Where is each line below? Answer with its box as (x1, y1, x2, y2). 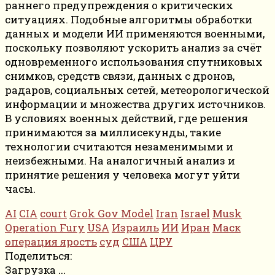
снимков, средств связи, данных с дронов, (5, 69, 234, 83)
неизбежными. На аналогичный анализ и (5, 153, 235, 168)
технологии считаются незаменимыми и (5, 139, 233, 154)
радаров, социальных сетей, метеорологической (5, 83, 269, 98)
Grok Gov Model (69, 206, 153, 221)
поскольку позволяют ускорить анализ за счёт (5, 41, 261, 55)
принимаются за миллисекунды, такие (5, 125, 221, 140)
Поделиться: (5, 249, 72, 263)
